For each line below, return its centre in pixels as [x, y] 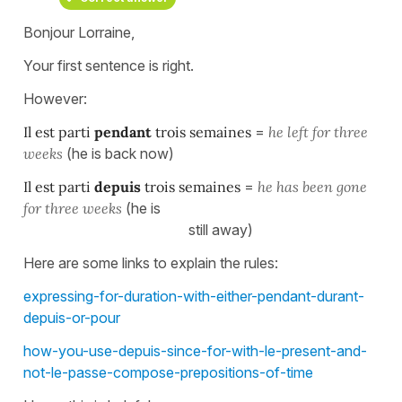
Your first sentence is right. [109, 65]
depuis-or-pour [72, 317]
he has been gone [312, 186]
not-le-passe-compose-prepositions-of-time [168, 372]
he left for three [318, 131]
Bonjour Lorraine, [79, 32]
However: [57, 98]
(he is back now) [120, 153]
